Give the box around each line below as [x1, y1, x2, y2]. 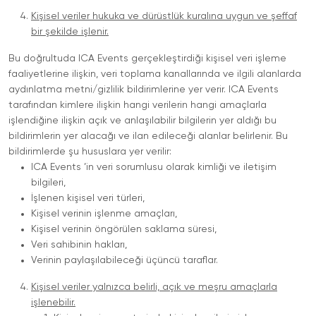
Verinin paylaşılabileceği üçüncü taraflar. [31, 255, 218, 265]
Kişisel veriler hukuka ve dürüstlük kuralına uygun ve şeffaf [31, 11, 297, 21]
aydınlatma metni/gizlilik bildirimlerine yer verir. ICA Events [8, 85, 279, 95]
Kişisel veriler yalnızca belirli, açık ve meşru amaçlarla [31, 282, 277, 292]
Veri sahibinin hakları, [31, 240, 127, 250]
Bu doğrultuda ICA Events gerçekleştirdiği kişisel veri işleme [8, 54, 286, 63]
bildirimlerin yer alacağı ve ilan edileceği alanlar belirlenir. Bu [8, 131, 288, 141]
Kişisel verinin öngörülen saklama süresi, [31, 224, 217, 234]
